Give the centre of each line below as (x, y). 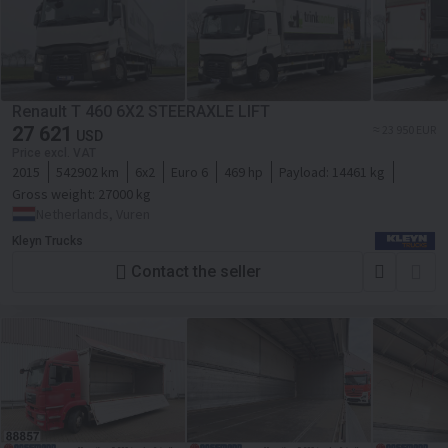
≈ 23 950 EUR (404, 129)
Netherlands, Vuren (93, 213)
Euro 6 (189, 171)
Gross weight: (55, 193)
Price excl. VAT (54, 152)
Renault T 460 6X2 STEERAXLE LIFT (141, 111)
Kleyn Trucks (47, 240)
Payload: (305, 171)
